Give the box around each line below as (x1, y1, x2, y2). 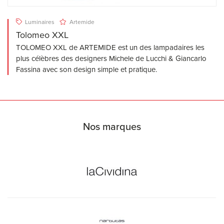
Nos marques (83, 119, 141, 134)
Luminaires (23, 17, 54, 27)
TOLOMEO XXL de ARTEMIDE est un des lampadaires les (16, 42, 204, 53)
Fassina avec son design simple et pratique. (16, 64, 157, 75)
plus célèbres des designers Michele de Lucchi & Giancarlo (16, 53, 206, 64)
